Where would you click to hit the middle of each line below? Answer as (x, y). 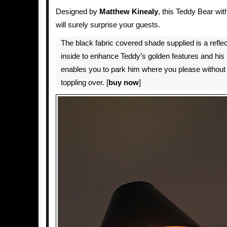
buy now (124, 83)
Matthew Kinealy (129, 12)
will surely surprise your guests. (108, 25)
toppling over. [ (85, 83)
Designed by (78, 12)
